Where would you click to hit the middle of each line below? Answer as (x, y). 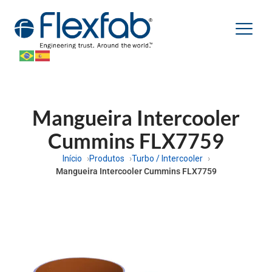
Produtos (107, 158)
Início (72, 158)
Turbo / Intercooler (167, 158)
